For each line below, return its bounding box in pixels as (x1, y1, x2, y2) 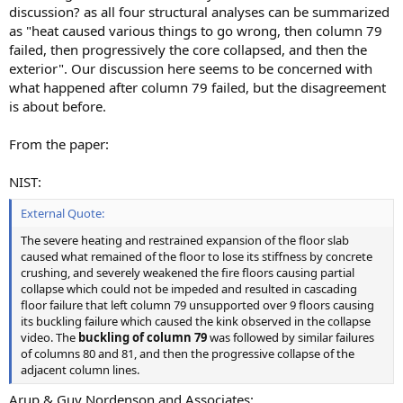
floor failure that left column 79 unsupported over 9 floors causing (21, 296, 374, 313)
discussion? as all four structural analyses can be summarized (9, 3, 390, 22)
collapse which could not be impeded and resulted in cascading (21, 280, 357, 297)
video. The (21, 328, 78, 345)
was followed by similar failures (207, 328, 374, 345)
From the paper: (9, 135, 109, 154)
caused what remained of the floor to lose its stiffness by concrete (21, 247, 372, 264)
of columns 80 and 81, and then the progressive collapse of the (21, 345, 354, 362)
